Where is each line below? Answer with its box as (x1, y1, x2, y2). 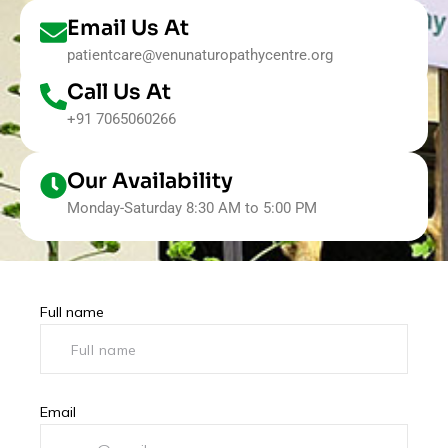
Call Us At (67, 78, 171, 105)
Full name (40, 302, 104, 321)
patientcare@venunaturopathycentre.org (67, 45, 333, 64)
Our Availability (67, 167, 233, 194)
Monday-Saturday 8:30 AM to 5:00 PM (67, 198, 317, 217)
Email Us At (67, 14, 189, 41)
